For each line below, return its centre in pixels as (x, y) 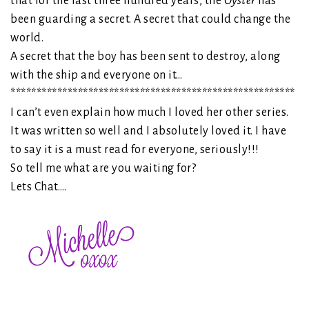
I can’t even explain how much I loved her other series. (150, 113)
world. (28, 38)
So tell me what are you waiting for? (103, 169)
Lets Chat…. (39, 187)
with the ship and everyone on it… (97, 76)
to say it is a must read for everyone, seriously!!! (135, 150)
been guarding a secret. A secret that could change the (150, 20)
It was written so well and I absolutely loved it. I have (148, 131)
